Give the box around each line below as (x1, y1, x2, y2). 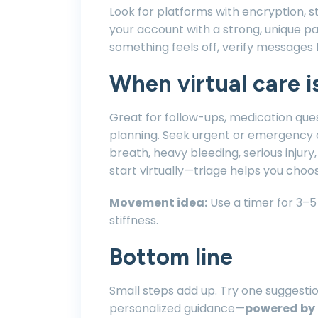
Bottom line (109, 243, 233, 270)
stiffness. (109, 212, 158, 229)
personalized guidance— (109, 300, 245, 317)
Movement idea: (109, 194, 207, 211)
